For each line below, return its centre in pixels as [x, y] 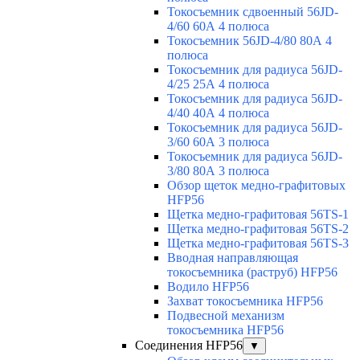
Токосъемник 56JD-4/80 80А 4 [250, 40]
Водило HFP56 [208, 286]
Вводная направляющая [233, 257]
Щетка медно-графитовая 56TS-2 [258, 228]
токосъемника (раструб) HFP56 [252, 272]
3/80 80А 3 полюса [218, 170]
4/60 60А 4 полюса [218, 26]
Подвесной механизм [226, 315]
